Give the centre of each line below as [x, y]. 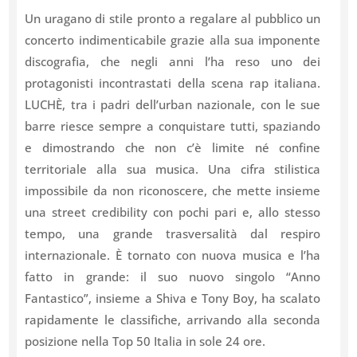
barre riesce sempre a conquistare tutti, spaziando [173, 126]
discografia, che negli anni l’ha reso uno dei [173, 62]
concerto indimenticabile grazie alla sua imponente [173, 40]
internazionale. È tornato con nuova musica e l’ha [173, 255]
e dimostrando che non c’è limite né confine [173, 148]
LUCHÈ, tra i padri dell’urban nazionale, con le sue [173, 105]
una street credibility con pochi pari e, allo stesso [173, 212]
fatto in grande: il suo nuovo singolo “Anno [173, 277]
